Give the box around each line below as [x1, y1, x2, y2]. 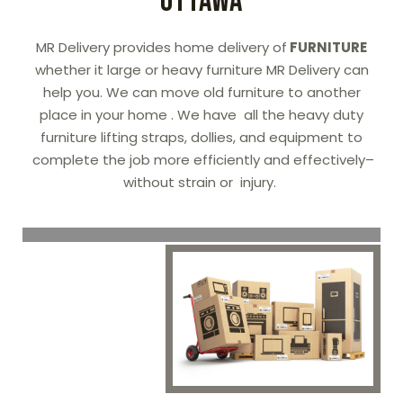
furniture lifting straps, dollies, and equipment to [40, 128, 363, 147]
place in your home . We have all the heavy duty [40, 105, 363, 124]
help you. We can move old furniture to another [42, 83, 361, 102]
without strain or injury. [123, 173, 280, 192]
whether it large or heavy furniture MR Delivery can [34, 60, 369, 79]
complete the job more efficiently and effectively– [29, 150, 374, 169]
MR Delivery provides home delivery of [36, 38, 287, 57]
